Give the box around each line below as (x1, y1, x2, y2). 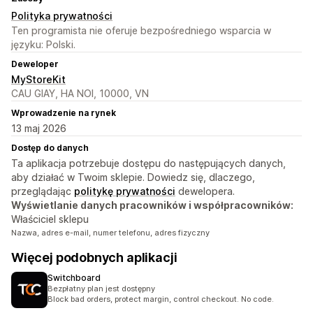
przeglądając (11, 185, 74, 198)
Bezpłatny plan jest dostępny (48, 284, 155, 294)
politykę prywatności (74, 185, 175, 198)
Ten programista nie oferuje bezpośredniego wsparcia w (11, 24, 271, 37)
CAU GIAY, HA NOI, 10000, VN (11, 87, 149, 100)
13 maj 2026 (11, 122, 66, 135)
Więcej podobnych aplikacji (11, 250, 177, 265)
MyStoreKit (11, 73, 66, 86)
